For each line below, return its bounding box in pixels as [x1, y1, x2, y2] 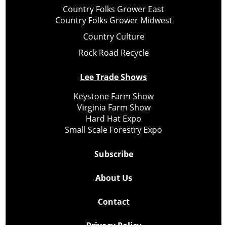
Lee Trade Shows [80, 71, 147, 83]
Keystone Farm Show [73, 90, 154, 102]
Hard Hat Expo [86, 112, 141, 124]
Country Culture [83, 30, 144, 42]
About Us [95, 172, 132, 183]
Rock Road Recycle [78, 47, 149, 58]
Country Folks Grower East [63, 3, 164, 15]
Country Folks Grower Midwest [55, 14, 172, 26]
